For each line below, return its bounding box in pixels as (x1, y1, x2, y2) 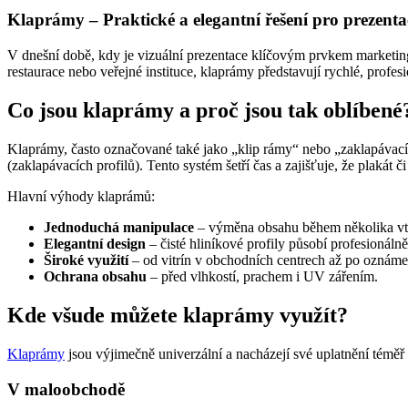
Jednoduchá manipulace (44, 219, 194, 236)
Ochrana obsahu (44, 269, 147, 285)
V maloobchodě (7, 379, 125, 399)
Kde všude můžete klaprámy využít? (7, 302, 348, 327)
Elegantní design (44, 236, 146, 252)
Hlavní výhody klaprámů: (7, 189, 155, 205)
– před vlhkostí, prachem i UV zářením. (147, 269, 378, 285)
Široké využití (44, 252, 128, 269)
